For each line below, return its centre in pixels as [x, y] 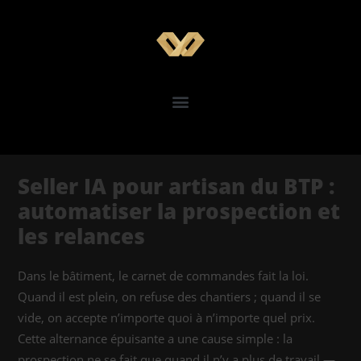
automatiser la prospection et [179, 211]
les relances [81, 236]
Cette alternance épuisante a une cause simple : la [155, 338]
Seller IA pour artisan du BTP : [176, 186]
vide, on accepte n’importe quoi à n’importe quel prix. [166, 317]
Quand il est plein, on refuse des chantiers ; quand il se [169, 297]
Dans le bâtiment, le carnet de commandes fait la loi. [163, 276]
